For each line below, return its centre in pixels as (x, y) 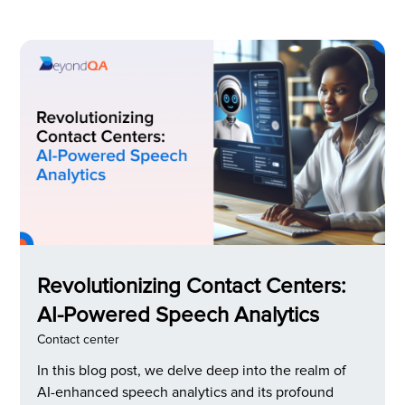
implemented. (81, 36)
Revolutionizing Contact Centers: (192, 286)
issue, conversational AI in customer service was (189, 14)
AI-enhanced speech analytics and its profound (186, 392)
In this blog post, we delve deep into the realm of (192, 370)
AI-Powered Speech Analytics (179, 315)
